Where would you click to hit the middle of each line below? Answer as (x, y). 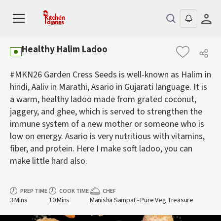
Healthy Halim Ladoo (65, 50)
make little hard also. (49, 161)
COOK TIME (74, 191)
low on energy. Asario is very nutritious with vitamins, (107, 136)
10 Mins (59, 200)
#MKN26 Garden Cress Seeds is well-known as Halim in (110, 75)
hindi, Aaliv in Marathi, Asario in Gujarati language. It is (109, 87)
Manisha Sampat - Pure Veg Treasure (142, 200)
